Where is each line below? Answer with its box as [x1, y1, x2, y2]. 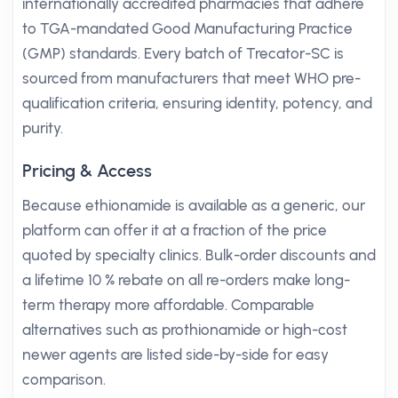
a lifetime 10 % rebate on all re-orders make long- [22, 271, 350, 289]
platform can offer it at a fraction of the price [22, 221, 327, 239]
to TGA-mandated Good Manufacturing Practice [22, 20, 353, 37]
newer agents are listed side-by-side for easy [22, 346, 329, 363]
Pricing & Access [22, 160, 152, 181]
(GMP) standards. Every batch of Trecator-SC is [22, 44, 344, 62]
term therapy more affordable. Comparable [22, 296, 314, 314]
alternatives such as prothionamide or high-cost [22, 321, 347, 338]
